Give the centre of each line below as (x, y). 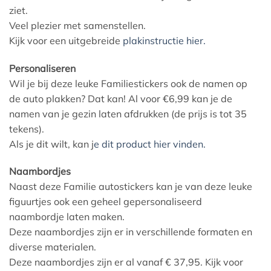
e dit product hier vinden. (150, 144)
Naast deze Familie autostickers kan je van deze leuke (131, 187)
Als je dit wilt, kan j (51, 144)
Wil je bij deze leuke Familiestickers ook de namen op (128, 83)
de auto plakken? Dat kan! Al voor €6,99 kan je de (121, 98)
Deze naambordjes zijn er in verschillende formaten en (131, 232)
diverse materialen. (53, 247)
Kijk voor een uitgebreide (66, 40)
